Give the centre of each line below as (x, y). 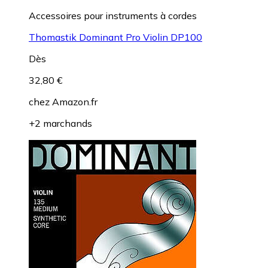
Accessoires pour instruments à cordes (113, 15)
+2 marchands (60, 123)
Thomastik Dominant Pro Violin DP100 (115, 37)
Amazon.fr (75, 101)
